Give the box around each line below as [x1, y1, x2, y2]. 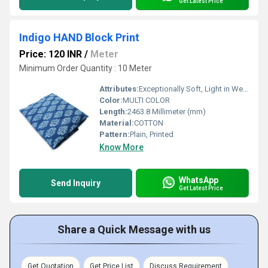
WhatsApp [179, 175, 218, 185]
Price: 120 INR [19, 48, 82, 60]
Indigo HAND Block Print [19, 31, 139, 44]
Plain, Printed [130, 130, 173, 139]
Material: [99, 118, 134, 127]
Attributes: [99, 84, 139, 93]
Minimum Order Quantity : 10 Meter [19, 63, 152, 73]
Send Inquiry [51, 178, 100, 188]
